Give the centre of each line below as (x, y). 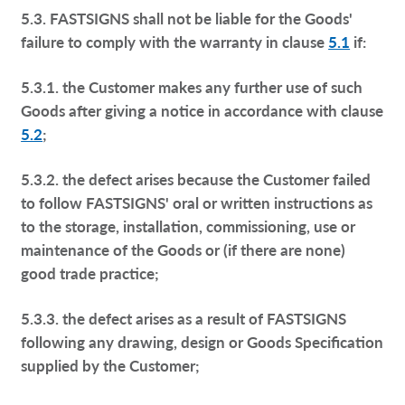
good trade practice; (90, 273)
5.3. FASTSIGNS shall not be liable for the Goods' (187, 18)
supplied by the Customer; (111, 365)
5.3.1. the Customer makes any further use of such (192, 86)
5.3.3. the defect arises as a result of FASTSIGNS (184, 318)
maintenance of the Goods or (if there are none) (184, 249)
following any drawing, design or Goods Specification (202, 341)
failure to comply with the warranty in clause (175, 41)
